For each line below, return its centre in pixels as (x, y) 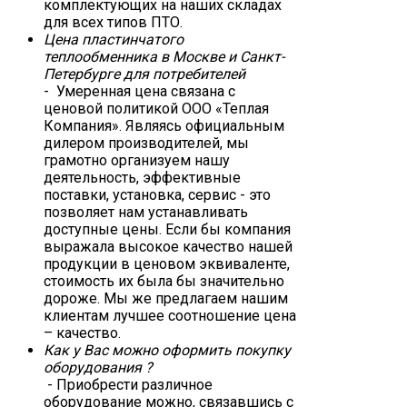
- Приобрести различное (128, 384)
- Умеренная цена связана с (139, 91)
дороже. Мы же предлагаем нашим (166, 298)
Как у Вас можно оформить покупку (167, 350)
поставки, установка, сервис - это (157, 194)
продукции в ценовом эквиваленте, (167, 263)
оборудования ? (98, 367)
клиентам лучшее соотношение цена (170, 315)
